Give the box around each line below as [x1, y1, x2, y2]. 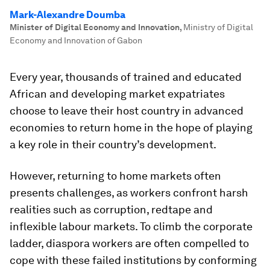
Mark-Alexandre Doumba [10, 9, 125, 20]
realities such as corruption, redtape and [10, 203, 213, 216]
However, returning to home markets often [10, 169, 221, 182]
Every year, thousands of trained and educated [10, 71, 242, 83]
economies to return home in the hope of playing [10, 121, 253, 134]
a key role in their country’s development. [10, 138, 216, 151]
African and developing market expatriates [10, 87, 225, 100]
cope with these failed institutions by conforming [10, 254, 257, 266]
